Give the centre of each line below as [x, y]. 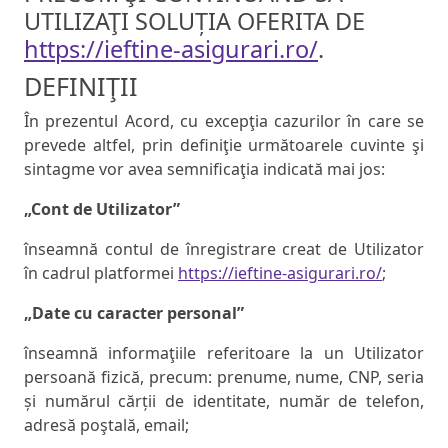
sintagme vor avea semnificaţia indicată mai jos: [204, 169]
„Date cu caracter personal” [134, 313]
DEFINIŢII [81, 86]
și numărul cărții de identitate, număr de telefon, [224, 401]
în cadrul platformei [101, 273]
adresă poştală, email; [106, 425]
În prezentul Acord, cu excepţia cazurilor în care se [224, 121]
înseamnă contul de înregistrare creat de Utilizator [224, 249]
